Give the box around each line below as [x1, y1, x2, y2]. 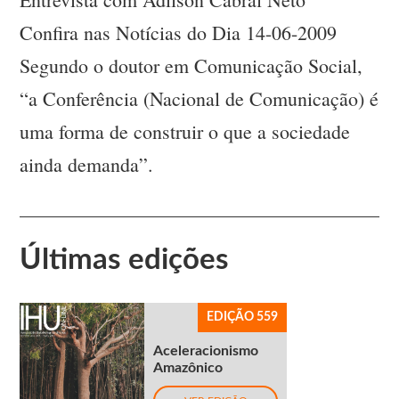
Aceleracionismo [153, 344, 259, 359]
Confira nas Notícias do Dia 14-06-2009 [20, 20, 338, 46]
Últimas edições [20, 245, 230, 275]
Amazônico [153, 361, 224, 376]
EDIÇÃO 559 [207, 311, 279, 324]
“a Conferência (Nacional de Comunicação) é [20, 85, 379, 112]
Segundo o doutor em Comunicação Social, [20, 53, 363, 79]
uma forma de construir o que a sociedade [20, 118, 351, 145]
